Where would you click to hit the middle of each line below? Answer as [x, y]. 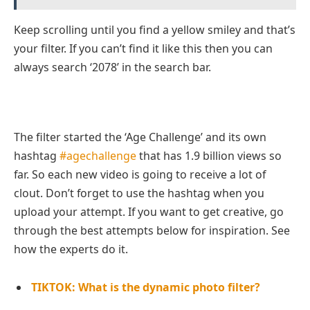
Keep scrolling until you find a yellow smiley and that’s [155, 30]
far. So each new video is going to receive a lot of [140, 174]
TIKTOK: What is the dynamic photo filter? [146, 288]
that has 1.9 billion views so [209, 155]
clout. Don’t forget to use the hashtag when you [139, 193]
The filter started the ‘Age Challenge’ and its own [140, 137]
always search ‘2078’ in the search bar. [112, 67]
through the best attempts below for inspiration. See [152, 230]
